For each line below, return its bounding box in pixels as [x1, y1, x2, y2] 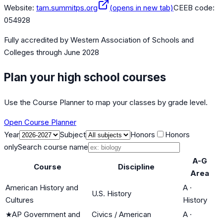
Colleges [4, 48, 34, 57]
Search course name [18, 142, 88, 152]
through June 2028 [34, 48, 99, 57]
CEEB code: [173, 3, 215, 13]
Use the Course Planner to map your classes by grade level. [4, 97, 208, 107]
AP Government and [12, 209, 80, 219]
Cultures [5, 195, 34, 205]
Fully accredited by [4, 35, 70, 45]
